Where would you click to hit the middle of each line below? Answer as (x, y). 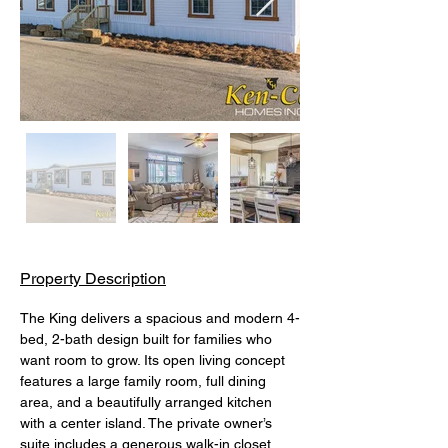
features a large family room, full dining (145, 381)
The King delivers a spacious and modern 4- (160, 318)
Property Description (93, 278)
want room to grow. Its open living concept (154, 360)
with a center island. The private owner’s (148, 423)
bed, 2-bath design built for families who (148, 339)
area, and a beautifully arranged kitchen (148, 402)
